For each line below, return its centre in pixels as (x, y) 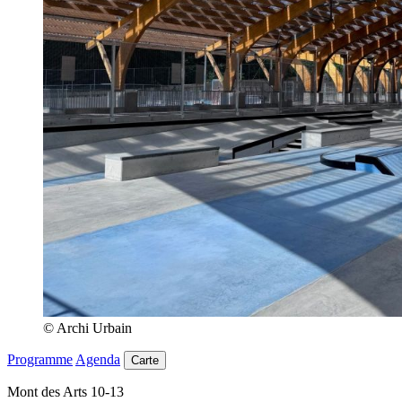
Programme (40, 360)
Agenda (98, 360)
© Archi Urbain (87, 328)
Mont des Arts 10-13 (66, 392)
